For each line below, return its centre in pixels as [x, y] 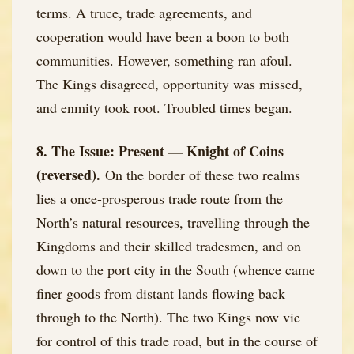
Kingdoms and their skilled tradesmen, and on [169, 245]
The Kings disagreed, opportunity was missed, [169, 83]
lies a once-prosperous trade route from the [160, 198]
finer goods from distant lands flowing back [161, 293]
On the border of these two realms [200, 174]
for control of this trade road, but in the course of [177, 340]
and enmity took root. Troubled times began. [164, 107]
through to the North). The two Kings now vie [168, 316]
